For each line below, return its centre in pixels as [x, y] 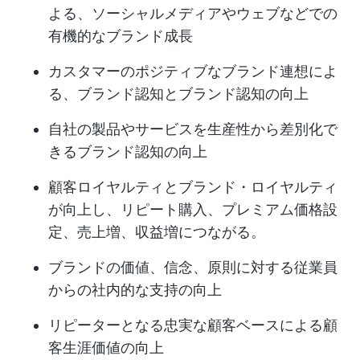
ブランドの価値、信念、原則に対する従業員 [193, 268]
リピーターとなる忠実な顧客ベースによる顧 [193, 325]
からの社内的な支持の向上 [135, 290]
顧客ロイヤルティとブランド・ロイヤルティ [193, 187]
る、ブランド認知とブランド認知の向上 [178, 94]
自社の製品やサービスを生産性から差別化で [193, 129]
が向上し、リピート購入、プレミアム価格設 [193, 210]
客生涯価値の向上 [106, 348]
